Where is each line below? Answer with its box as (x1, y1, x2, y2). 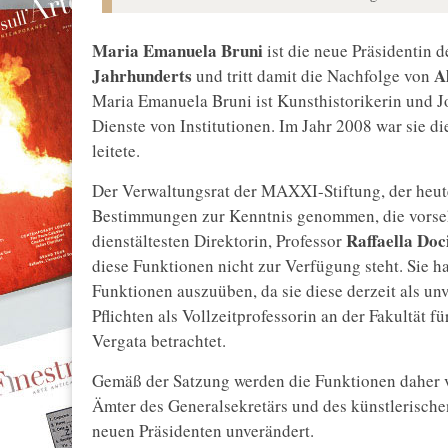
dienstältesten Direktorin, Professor (92, 229, 342, 253)
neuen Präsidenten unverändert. (92, 419, 314, 443)
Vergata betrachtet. (92, 329, 226, 353)
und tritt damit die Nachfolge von (192, 64, 430, 88)
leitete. (92, 139, 140, 163)
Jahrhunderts (92, 63, 192, 89)
